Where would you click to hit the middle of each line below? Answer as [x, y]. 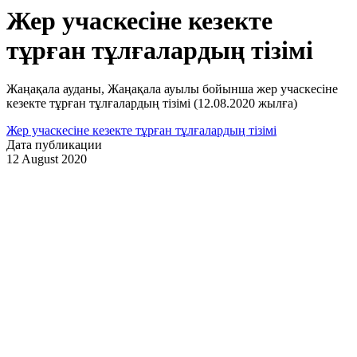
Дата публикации [54, 145]
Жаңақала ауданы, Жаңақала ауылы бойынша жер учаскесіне [172, 89]
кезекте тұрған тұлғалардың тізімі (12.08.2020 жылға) [152, 104]
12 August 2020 [47, 159]
